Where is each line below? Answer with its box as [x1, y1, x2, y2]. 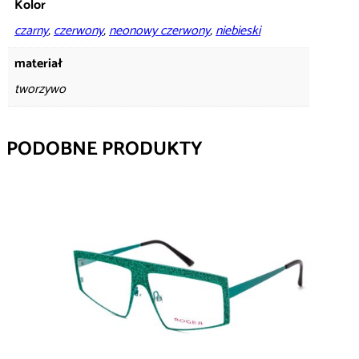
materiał [14, 52, 63, 75]
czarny [14, 19, 48, 42]
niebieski [216, 19, 260, 42]
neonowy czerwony [109, 19, 210, 42]
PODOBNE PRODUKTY [6, 133, 203, 165]
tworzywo [14, 78, 66, 100]
